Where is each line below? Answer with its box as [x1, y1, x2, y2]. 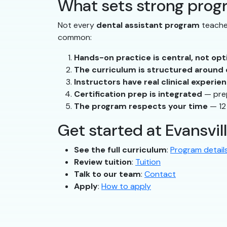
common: [58, 32, 92, 43]
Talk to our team [74, 169, 141, 180]
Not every [58, 20, 96, 31]
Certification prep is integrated [74, 89, 202, 100]
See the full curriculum [74, 144, 167, 156]
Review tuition [74, 157, 132, 168]
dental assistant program [96, 20, 200, 31]
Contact [144, 169, 176, 180]
